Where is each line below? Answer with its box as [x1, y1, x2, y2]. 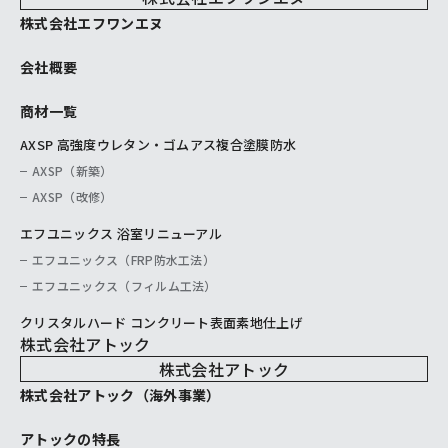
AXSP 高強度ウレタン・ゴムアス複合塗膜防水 [20, 135, 297, 155]
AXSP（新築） [32, 162, 113, 180]
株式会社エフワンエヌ [20, 13, 164, 34]
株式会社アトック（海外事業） [20, 385, 221, 406]
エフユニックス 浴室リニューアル [20, 224, 223, 244]
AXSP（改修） [32, 188, 113, 206]
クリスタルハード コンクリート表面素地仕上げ [20, 313, 304, 333]
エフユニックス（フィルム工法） [32, 277, 217, 295]
